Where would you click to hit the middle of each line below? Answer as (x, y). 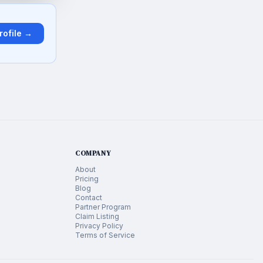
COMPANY (93, 153)
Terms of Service (105, 235)
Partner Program (103, 207)
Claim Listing (97, 216)
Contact (89, 198)
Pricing (87, 179)
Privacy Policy (99, 226)
